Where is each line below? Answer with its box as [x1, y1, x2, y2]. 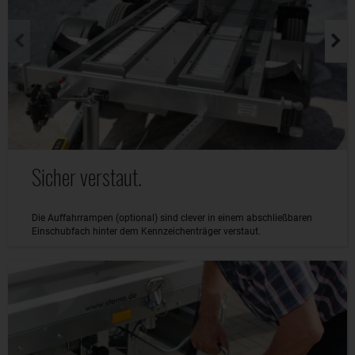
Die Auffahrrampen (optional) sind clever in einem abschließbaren [32, 212, 312, 223]
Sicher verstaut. [32, 160, 142, 193]
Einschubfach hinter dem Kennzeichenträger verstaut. [32, 225, 261, 237]
